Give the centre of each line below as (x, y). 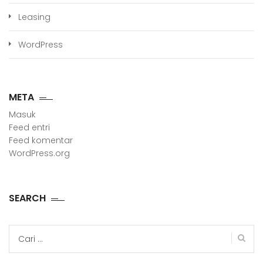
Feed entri (29, 128)
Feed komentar (41, 141)
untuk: (23, 244)
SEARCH (27, 198)
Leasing (34, 17)
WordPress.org (39, 154)
